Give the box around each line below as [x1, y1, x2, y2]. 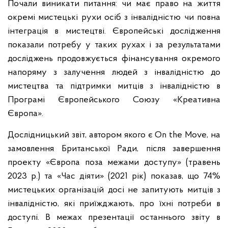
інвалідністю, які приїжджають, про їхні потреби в [8, 199, 220, 209]
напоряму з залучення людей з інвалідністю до [8, 68, 220, 77]
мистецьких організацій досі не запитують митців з [8, 185, 220, 195]
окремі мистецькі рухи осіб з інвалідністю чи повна [8, 13, 220, 22]
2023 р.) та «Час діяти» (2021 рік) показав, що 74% [8, 172, 220, 181]
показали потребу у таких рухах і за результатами [8, 40, 220, 50]
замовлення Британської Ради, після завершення [8, 144, 220, 154]
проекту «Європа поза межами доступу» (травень [8, 158, 220, 167]
